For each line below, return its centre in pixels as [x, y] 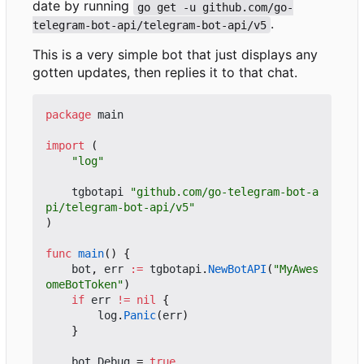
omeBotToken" [84, 285]
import [65, 146]
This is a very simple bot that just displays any [175, 55]
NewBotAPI [237, 269]
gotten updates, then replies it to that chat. [165, 73]
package [68, 115]
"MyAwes [296, 269]
